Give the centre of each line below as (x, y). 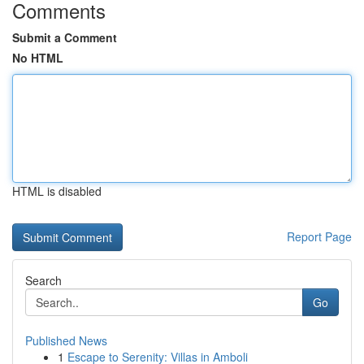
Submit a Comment (65, 37)
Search (43, 280)
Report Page (319, 236)
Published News (66, 340)
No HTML (38, 58)
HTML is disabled (57, 191)
